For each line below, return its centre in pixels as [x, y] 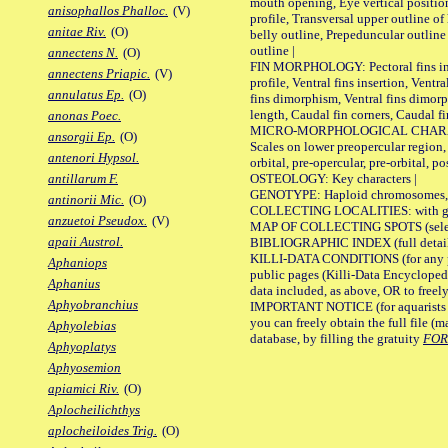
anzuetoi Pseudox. [97, 221]
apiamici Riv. [83, 389]
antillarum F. [83, 179]
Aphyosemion [84, 368]
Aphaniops [77, 263]
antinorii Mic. [86, 200]
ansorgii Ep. [81, 137]
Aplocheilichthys [94, 410]
